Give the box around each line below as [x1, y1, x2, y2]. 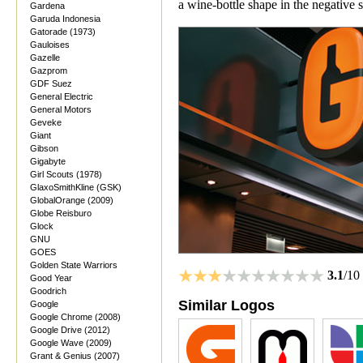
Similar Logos [178, 297, 275, 314]
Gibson [30, 143, 58, 153]
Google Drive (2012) [30, 325, 110, 335]
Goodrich [30, 286, 66, 296]
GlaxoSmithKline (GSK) [30, 182, 122, 192]
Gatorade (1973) [30, 27, 96, 36]
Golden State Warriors [30, 260, 117, 270]
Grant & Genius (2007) [30, 351, 120, 361]
